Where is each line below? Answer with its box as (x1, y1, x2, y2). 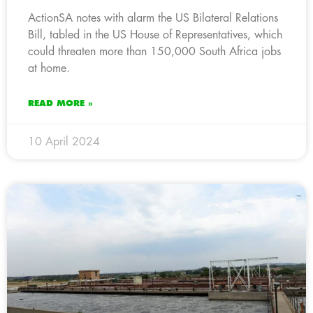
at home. (28, 62, 70, 74)
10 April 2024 (28, 136, 100, 147)
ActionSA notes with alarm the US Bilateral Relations (28, 12, 278, 24)
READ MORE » (28, 99, 93, 108)
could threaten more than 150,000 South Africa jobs (28, 45, 281, 57)
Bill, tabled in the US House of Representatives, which (28, 29, 282, 41)
